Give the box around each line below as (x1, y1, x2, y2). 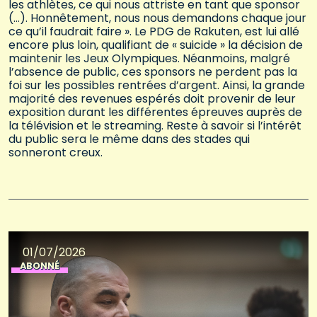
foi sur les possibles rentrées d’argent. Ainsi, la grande (8, 76, 305, 93)
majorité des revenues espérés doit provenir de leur (8, 90, 296, 107)
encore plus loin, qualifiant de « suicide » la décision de (8, 36, 303, 53)
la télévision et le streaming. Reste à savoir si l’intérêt (8, 117, 301, 134)
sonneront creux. (8, 144, 103, 161)
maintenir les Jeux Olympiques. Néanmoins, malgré (8, 50, 290, 67)
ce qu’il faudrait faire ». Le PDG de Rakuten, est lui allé (8, 23, 299, 40)
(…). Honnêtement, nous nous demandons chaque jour (8, 9, 306, 26)
